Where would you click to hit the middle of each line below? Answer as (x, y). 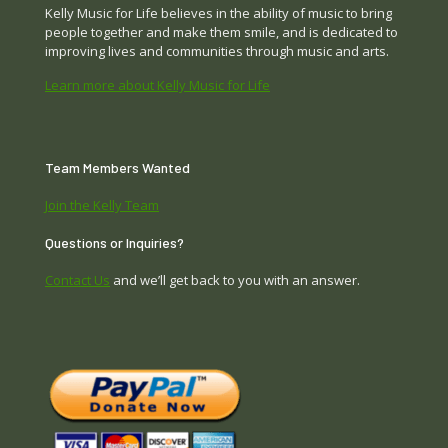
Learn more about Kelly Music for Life (157, 84)
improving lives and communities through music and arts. (217, 50)
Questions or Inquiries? (114, 242)
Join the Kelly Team (102, 204)
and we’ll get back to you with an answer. (235, 279)
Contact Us (77, 279)
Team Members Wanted (117, 167)
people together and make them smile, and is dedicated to (221, 31)
